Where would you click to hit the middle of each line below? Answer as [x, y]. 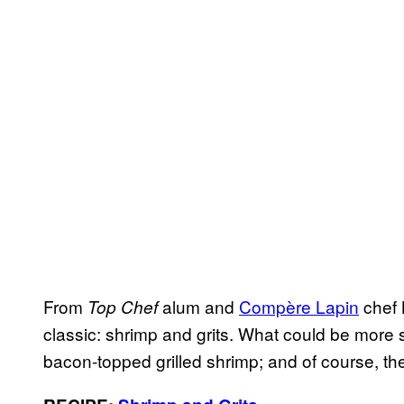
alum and [198, 306]
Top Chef [123, 306]
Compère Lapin [299, 306]
